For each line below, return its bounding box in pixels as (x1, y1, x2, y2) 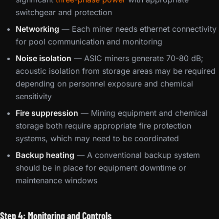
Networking (16, 24, 59, 34)
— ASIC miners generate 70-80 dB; (71, 53, 203, 63)
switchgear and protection (16, 7, 112, 17)
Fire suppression (16, 108, 78, 118)
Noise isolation (16, 53, 71, 63)
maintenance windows (16, 175, 97, 185)
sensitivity (16, 91, 52, 101)
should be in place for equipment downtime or (16, 163, 186, 173)
